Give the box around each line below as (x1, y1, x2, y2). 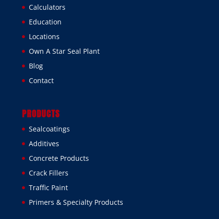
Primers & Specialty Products (28, 197, 123, 207)
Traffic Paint (28, 183, 68, 193)
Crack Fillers (28, 168, 68, 178)
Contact (28, 76, 54, 86)
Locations (28, 32, 60, 42)
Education (28, 17, 62, 27)
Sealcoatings (28, 124, 70, 134)
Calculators (28, 2, 66, 12)
